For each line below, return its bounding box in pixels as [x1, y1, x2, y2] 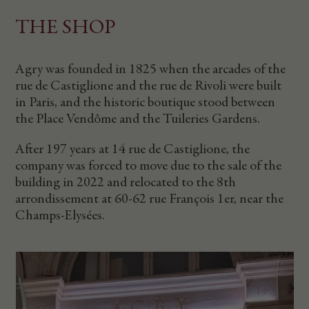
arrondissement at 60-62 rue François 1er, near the [15, 192, 284, 206]
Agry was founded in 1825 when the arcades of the [15, 62, 286, 77]
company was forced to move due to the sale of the [15, 159, 282, 173]
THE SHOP [15, 17, 117, 39]
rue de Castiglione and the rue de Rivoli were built [15, 79, 282, 93]
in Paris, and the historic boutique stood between [15, 95, 276, 110]
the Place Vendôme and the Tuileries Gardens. [15, 112, 261, 126]
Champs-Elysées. [15, 208, 106, 223]
